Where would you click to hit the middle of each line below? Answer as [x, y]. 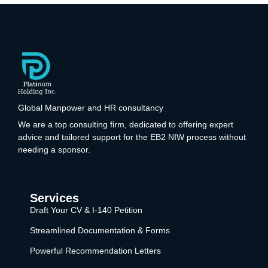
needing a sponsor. [54, 150]
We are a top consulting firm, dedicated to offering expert [126, 125]
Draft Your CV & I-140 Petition [86, 210]
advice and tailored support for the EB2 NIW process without [132, 137]
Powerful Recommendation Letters [95, 251]
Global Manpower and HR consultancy [91, 108]
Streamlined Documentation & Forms [100, 231]
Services [54, 198]
